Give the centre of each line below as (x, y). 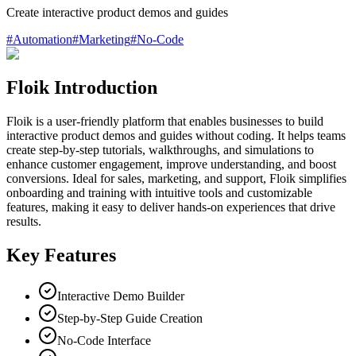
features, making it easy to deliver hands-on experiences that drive (171, 207)
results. (24, 221)
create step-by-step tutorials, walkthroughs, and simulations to (160, 149)
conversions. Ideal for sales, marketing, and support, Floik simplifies (176, 178)
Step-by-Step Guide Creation (130, 319)
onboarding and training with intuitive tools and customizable (159, 192)
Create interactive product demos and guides (117, 12)
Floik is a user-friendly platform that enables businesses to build (165, 121)
